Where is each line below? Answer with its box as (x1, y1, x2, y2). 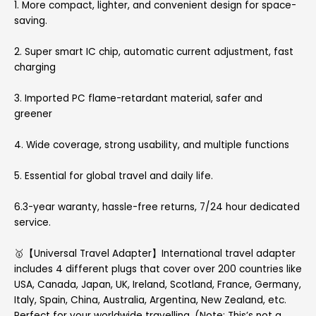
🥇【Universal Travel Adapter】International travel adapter (14, 246, 296, 260)
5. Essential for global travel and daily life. (14, 169, 213, 183)
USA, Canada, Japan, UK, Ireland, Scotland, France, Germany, (14, 277, 301, 291)
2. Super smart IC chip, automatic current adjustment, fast (14, 45, 293, 59)
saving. (14, 14, 47, 28)
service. (14, 215, 51, 229)
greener (14, 107, 52, 121)
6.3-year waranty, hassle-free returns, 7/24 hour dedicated (14, 200, 300, 214)
